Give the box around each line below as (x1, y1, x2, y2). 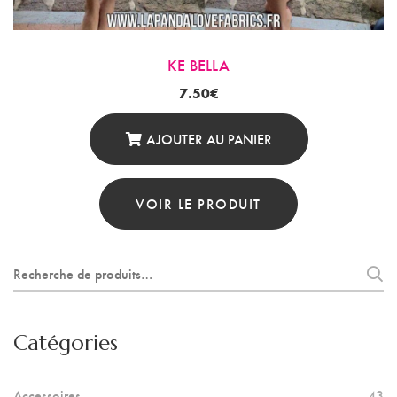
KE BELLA (167, 53, 230, 75)
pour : (12, 286, 52, 308)
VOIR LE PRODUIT (136, 194, 261, 213)
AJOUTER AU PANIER (145, 129, 272, 148)
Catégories (13, 330, 118, 356)
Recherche (12, 258, 81, 280)
